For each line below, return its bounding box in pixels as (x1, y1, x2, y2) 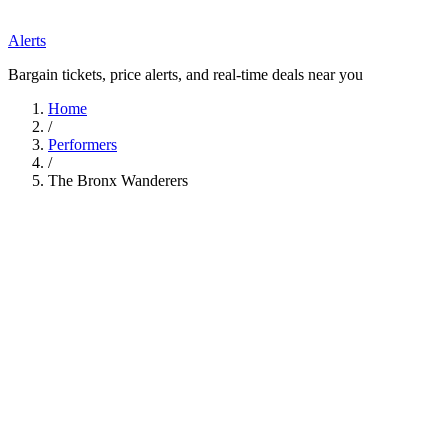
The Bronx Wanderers (48, 172, 188, 189)
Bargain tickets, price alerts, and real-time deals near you (8, 66, 363, 83)
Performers (48, 136, 117, 153)
